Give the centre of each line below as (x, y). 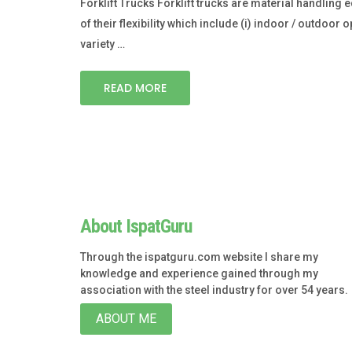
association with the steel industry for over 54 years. (214, 290)
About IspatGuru (136, 227)
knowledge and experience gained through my (199, 274)
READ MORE (135, 88)
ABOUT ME (126, 319)
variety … (103, 44)
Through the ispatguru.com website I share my (199, 257)
